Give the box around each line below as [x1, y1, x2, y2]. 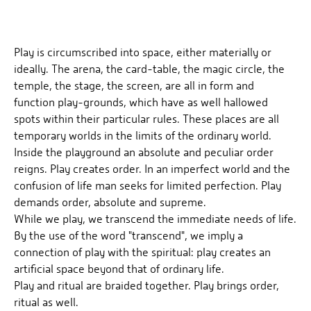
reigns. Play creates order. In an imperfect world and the [14, 162, 290, 176]
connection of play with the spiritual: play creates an [14, 246, 271, 260]
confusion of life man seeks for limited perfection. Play [14, 179, 281, 193]
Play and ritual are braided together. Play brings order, [14, 279, 279, 293]
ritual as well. [14, 296, 78, 310]
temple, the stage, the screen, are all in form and [14, 79, 254, 93]
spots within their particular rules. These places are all [14, 112, 279, 126]
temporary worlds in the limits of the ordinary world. [14, 129, 271, 143]
